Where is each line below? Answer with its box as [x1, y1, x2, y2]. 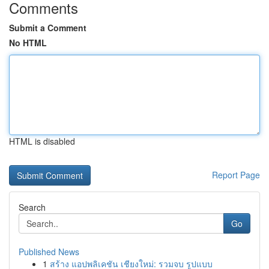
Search [19, 201, 46, 213]
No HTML [9, 37, 47, 49]
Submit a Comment [9, 22, 86, 34]
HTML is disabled [9, 135, 75, 147]
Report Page [212, 169, 260, 181]
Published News [19, 246, 79, 258]
